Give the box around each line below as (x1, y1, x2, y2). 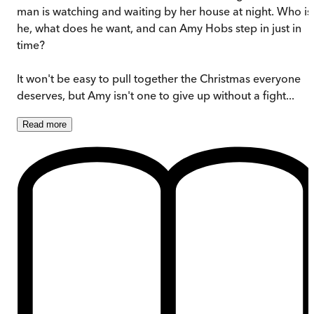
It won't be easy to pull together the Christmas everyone (17, 71, 301, 86)
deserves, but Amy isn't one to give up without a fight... (17, 88, 294, 102)
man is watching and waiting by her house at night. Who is (17, 4, 312, 18)
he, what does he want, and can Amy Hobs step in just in (17, 20, 301, 35)
